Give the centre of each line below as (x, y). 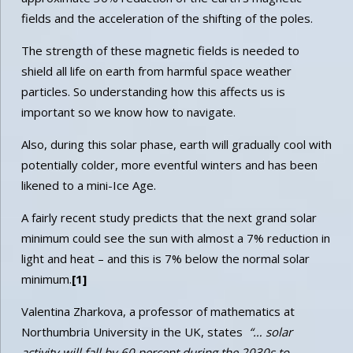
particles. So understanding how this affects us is (153, 91)
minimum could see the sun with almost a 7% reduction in (175, 238)
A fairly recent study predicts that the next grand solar (169, 217)
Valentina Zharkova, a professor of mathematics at (158, 311)
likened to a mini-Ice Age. (88, 185)
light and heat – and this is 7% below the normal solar (165, 258)
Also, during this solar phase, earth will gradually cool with (176, 144)
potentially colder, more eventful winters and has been (169, 164)
